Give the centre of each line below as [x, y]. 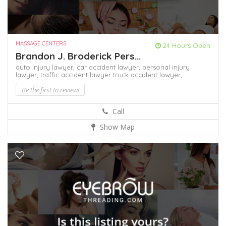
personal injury [166, 67]
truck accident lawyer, [148, 75]
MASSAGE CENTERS [41, 44]
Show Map [116, 127]
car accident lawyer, [109, 67]
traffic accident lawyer [77, 75]
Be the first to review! [50, 90]
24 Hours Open [186, 46]
